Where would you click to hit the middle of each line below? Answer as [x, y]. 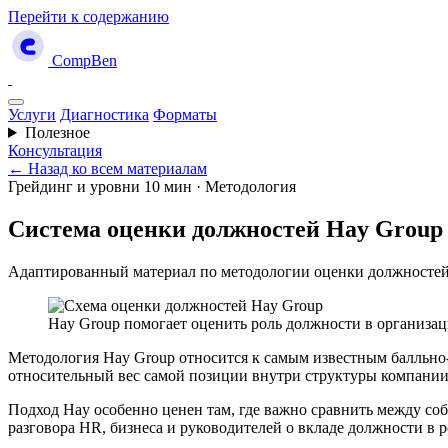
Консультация [55, 150]
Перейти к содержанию [88, 16]
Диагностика [104, 114]
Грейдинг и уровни [74, 186]
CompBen [84, 60]
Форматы [185, 114]
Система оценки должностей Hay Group [225, 228]
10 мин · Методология [220, 186]
